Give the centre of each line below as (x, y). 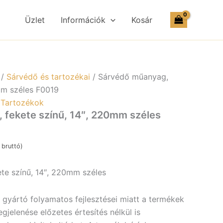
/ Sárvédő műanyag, (129, 77)
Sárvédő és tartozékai (48, 77)
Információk (83, 20)
